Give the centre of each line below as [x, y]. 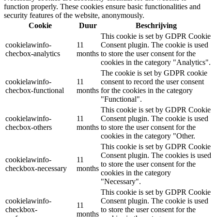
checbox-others [29, 127]
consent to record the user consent [152, 81]
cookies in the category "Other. [148, 136]
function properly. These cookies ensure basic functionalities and [102, 6]
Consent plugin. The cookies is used [156, 155]
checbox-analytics [33, 53]
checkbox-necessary [36, 168]
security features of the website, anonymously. [74, 15]
